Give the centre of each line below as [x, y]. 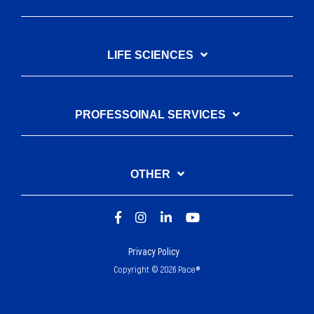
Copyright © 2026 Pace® [157, 269]
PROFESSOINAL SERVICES [150, 115]
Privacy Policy [153, 252]
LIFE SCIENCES [150, 55]
